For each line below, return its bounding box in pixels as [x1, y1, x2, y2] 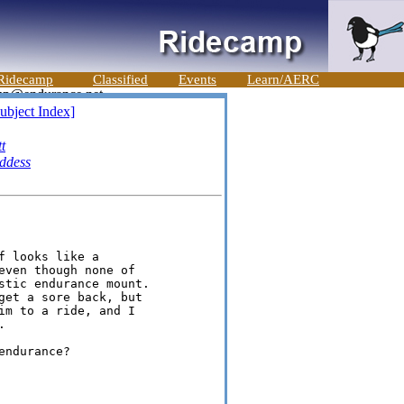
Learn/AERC [247, 72, 319, 87]
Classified [93, 72, 148, 87]
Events [179, 72, 216, 87]
